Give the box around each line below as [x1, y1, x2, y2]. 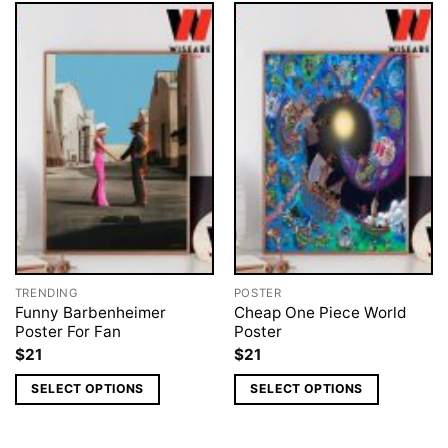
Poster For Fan [14, 321, 121, 341]
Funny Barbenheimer [14, 302, 166, 322]
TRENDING [14, 285, 79, 300]
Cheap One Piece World [233, 302, 407, 322]
